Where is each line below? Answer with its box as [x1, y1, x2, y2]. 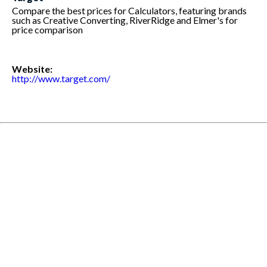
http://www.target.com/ [12, 73, 110, 85]
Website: [12, 63, 52, 75]
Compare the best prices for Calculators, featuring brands [12, 5, 247, 17]
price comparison [12, 24, 83, 36]
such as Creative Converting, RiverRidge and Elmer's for [12, 14, 238, 26]
